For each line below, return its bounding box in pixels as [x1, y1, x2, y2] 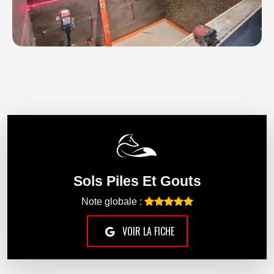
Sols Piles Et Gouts [73, 173, 201, 190]
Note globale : [81, 196, 144, 207]
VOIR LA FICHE [119, 224, 174, 239]
